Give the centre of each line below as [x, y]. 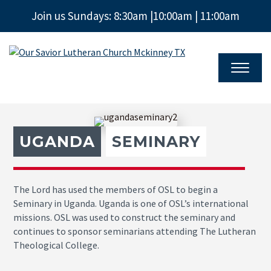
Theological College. [57, 245]
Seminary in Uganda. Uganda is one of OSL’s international [131, 204]
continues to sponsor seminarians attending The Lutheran [135, 231]
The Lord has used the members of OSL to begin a [116, 190]
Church [28, 87]
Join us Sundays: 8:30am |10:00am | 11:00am [135, 16]
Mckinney [35, 100]
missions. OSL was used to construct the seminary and [125, 217]
